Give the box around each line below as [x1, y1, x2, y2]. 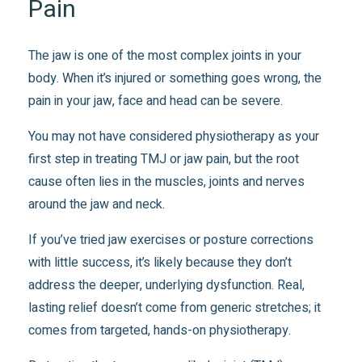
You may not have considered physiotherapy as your [28, 126, 320, 146]
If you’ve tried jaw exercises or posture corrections [28, 229, 314, 250]
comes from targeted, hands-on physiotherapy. [28, 320, 292, 340]
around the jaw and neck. [28, 194, 166, 214]
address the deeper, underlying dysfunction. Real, [28, 275, 305, 295]
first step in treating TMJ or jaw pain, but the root [28, 149, 300, 169]
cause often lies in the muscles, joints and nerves [28, 171, 305, 192]
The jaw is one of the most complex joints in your [28, 45, 302, 65]
